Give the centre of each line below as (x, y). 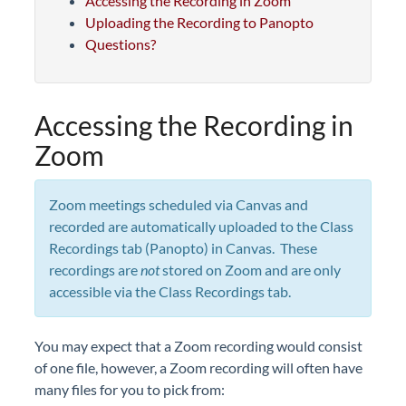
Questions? (121, 44)
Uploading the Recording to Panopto (199, 22)
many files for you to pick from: (130, 389)
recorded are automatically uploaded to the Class (201, 226)
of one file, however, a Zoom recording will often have (198, 367)
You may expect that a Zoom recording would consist (198, 346)
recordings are (95, 270)
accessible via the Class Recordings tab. (170, 291)
